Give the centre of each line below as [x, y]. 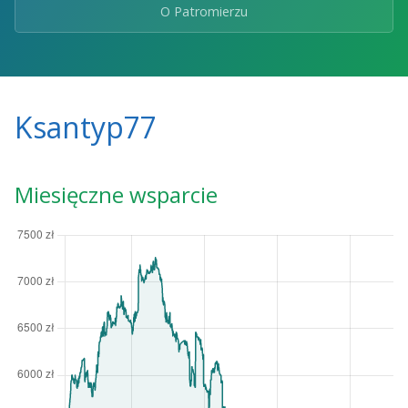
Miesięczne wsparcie [116, 195]
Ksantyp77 [86, 127]
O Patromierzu [204, 12]
